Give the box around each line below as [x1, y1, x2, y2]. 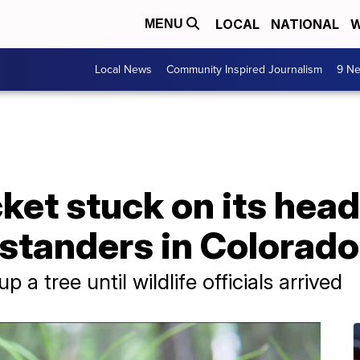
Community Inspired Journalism [166, 61, 322, 78]
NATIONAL [271, 16, 339, 32]
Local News [95, 61, 152, 78]
